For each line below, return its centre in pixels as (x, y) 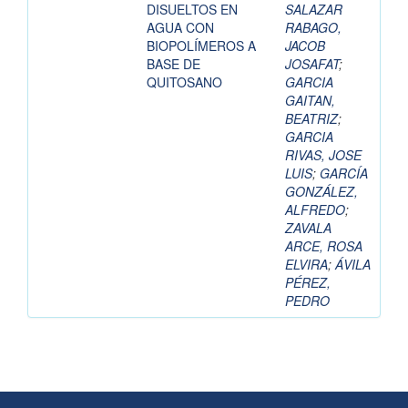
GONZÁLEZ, (321, 192)
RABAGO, (313, 28)
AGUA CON (180, 28)
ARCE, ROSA (324, 246)
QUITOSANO (184, 82)
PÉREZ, (308, 283)
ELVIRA (306, 265)
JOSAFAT (312, 64)
